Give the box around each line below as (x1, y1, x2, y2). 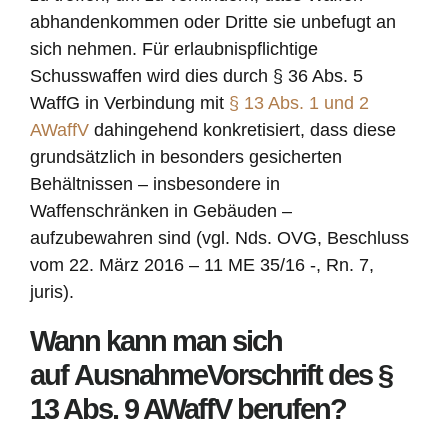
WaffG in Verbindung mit (30, 93, 229, 114)
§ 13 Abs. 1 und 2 (229, 93, 369, 114)
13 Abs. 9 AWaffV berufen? (30, 393, 346, 426)
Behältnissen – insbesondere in (30, 174, 280, 195)
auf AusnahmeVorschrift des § (30, 359, 392, 392)
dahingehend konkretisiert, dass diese (89, 120, 396, 141)
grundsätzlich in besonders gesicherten (30, 147, 342, 168)
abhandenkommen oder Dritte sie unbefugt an (30, 12, 396, 33)
